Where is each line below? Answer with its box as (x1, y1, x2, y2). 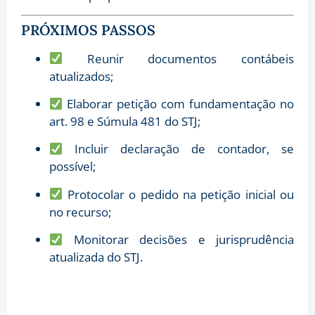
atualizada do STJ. (49, 249, 143, 266)
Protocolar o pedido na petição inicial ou (63, 186, 294, 202)
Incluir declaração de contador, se (63, 141, 294, 157)
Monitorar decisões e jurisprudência (63, 231, 294, 248)
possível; (49, 158, 96, 175)
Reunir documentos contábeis (63, 50, 294, 67)
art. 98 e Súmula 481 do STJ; (49, 112, 200, 129)
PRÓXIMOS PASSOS (21, 20, 155, 39)
